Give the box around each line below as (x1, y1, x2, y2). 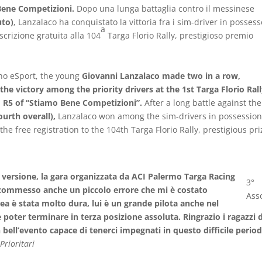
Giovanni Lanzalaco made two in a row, (82, 70, 241, 81)
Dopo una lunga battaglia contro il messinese (77, 3, 255, 14)
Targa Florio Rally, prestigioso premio (105, 30, 254, 41)
